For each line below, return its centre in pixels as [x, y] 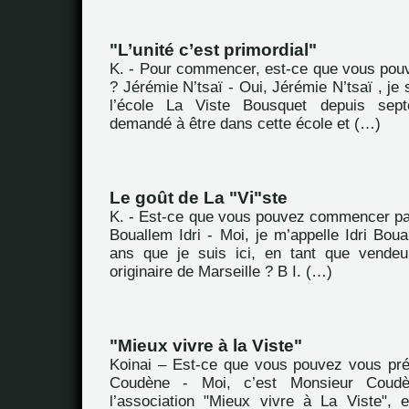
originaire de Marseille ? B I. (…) [221, 272]
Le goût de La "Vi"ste [199, 198]
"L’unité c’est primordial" [213, 50]
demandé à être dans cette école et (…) [245, 124]
